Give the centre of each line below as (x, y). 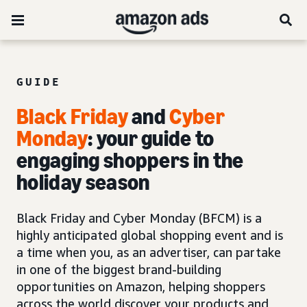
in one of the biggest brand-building (119, 269)
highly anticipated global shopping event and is (150, 235)
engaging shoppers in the (130, 160)
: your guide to (151, 138)
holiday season (83, 182)
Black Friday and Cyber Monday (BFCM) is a (139, 218)
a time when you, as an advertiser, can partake (149, 252)
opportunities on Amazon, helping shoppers (141, 286)
